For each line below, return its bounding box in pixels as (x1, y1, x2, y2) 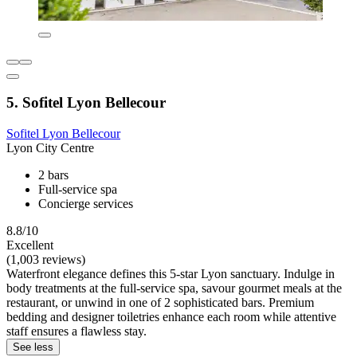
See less (13, 341, 53, 354)
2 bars (38, 168, 69, 182)
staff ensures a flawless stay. (6, 324, 147, 339)
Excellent (6, 238, 53, 253)
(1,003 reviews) (6, 253, 85, 267)
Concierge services (38, 197, 133, 211)
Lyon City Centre (6, 141, 94, 155)
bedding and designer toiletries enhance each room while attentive (6, 310, 336, 324)
